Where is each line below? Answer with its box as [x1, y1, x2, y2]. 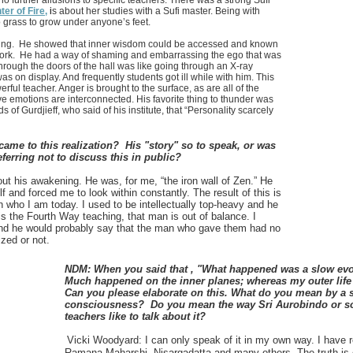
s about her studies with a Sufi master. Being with [52, 6, 260, 17]
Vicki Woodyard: [67, 334, 145, 346]
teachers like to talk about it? [65, 310, 206, 322]
